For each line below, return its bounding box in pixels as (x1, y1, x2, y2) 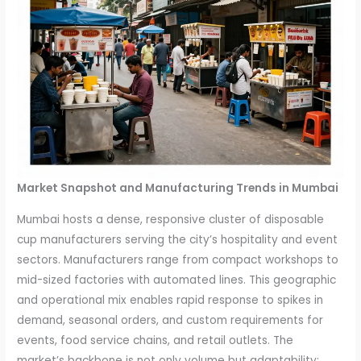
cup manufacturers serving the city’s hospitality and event (17, 231, 338, 247)
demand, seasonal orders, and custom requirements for (17, 312, 324, 328)
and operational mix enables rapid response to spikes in (17, 292, 324, 308)
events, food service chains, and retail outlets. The (17, 332, 294, 348)
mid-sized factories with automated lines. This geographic (17, 272, 337, 288)
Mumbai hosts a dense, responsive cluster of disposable (17, 211, 325, 227)
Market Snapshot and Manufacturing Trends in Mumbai (17, 180, 339, 197)
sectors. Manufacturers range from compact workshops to (17, 251, 339, 268)
